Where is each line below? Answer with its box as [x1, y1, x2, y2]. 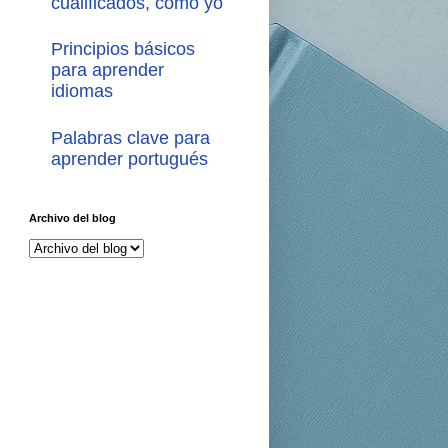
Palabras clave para [51, 127, 210, 148]
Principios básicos [51, 39, 195, 60]
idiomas [51, 81, 113, 102]
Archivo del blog [28, 212, 116, 225]
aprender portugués [51, 148, 208, 169]
